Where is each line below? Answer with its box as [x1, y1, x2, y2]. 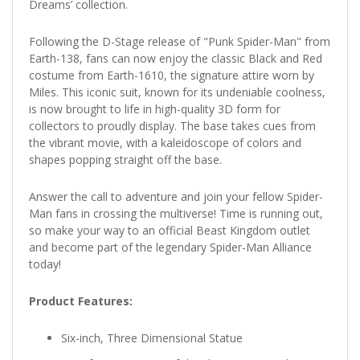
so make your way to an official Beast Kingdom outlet [29, 222, 310, 238]
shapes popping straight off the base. [29, 151, 222, 167]
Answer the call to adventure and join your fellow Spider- [29, 188, 323, 204]
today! [29, 256, 61, 272]
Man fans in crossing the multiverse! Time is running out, [29, 205, 323, 221]
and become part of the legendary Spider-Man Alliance [29, 239, 312, 255]
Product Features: [29, 292, 133, 309]
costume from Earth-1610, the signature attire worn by [29, 67, 314, 83]
